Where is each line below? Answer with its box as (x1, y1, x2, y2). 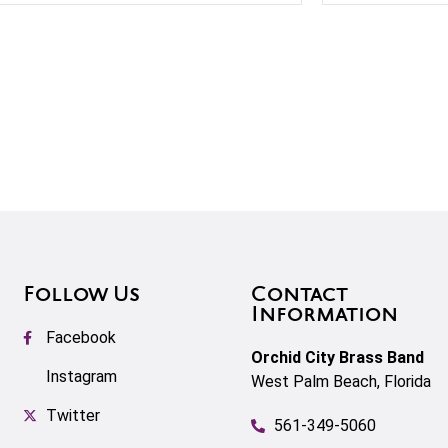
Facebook (45, 328, 116, 347)
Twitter (45, 406, 100, 425)
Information (251, 306, 398, 326)
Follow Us (23, 286, 140, 306)
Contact (251, 286, 348, 306)
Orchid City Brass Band (251, 348, 424, 367)
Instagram (45, 367, 117, 386)
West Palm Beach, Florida (251, 372, 431, 391)
